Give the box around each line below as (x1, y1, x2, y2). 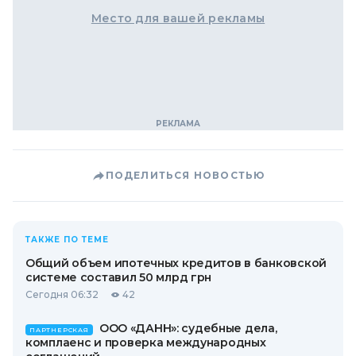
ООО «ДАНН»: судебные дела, (99, 321, 277, 336)
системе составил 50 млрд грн (25, 270, 212, 285)
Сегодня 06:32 (25, 288, 99, 301)
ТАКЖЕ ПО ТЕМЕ (25, 234, 109, 246)
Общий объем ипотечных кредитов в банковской (25, 256, 327, 271)
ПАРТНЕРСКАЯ (29, 326, 89, 335)
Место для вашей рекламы (91, 11, 265, 26)
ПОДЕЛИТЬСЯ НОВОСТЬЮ (105, 169, 265, 182)
